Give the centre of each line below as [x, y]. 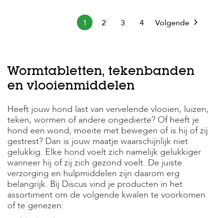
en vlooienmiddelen [71, 87]
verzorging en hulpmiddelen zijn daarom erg [93, 173]
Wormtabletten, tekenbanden [101, 72]
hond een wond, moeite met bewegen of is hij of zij [108, 131]
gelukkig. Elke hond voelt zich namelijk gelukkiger [104, 152]
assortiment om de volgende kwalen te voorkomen [106, 195]
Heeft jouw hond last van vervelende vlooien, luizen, [108, 109]
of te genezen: [36, 206]
